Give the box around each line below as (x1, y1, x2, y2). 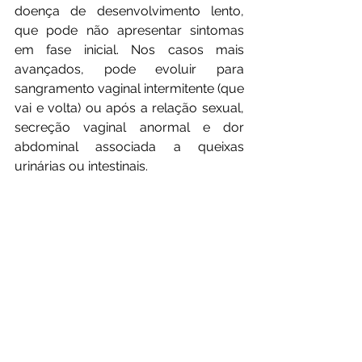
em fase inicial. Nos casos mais (15, 42, 244, 57)
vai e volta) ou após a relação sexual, (15, 100, 244, 116)
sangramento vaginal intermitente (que (15, 81, 244, 96)
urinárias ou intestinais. (15, 158, 148, 174)
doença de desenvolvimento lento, (15, 3, 244, 19)
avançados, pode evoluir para (15, 61, 244, 77)
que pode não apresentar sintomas (15, 23, 244, 38)
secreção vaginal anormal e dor (15, 120, 244, 135)
